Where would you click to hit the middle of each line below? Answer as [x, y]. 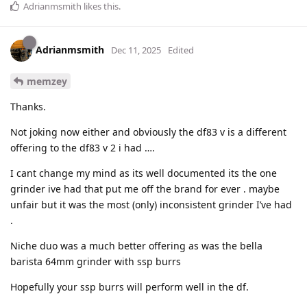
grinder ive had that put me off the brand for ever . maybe [145, 188]
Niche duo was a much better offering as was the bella [136, 245]
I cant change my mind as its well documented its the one [144, 173]
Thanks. [28, 106]
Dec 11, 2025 [136, 50]
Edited [181, 50]
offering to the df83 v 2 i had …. [83, 147]
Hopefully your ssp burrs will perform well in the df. [130, 286]
